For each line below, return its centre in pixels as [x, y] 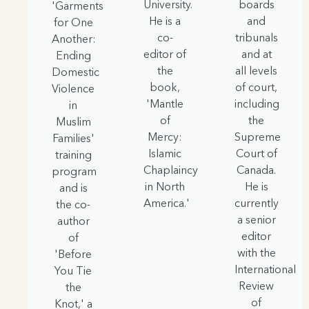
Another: [74, 39]
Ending [73, 56]
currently [257, 203]
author [73, 221]
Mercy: [165, 137]
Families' [73, 138]
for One [73, 22]
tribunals [256, 38]
